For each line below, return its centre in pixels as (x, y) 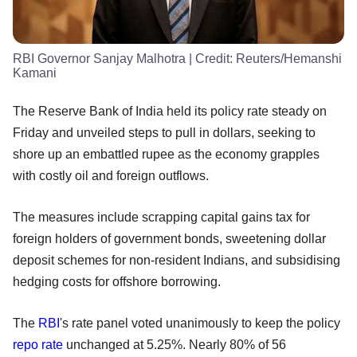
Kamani (35, 73)
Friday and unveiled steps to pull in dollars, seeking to (164, 132)
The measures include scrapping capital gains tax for (161, 217)
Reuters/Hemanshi (289, 58)
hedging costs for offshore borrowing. (117, 281)
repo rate (38, 344)
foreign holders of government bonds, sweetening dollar (169, 238)
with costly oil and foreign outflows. (111, 175)
